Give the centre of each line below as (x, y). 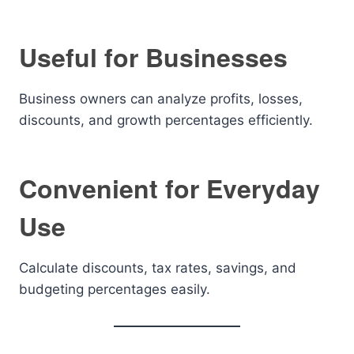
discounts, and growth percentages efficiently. (166, 120)
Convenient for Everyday (169, 188)
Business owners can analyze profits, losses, (161, 99)
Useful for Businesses (153, 57)
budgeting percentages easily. (115, 289)
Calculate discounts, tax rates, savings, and (158, 268)
